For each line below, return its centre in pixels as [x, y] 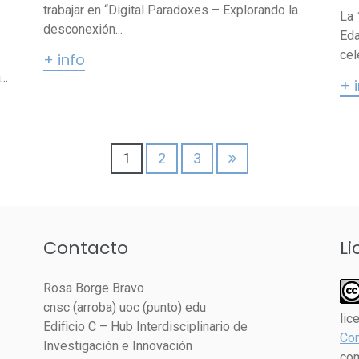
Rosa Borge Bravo [94, 288]
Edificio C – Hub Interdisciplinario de [145, 327]
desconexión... [83, 29]
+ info [64, 60]
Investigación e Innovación [118, 346]
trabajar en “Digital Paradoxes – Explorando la [171, 10]
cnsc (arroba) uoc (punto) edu [125, 307]
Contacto [86, 248]
